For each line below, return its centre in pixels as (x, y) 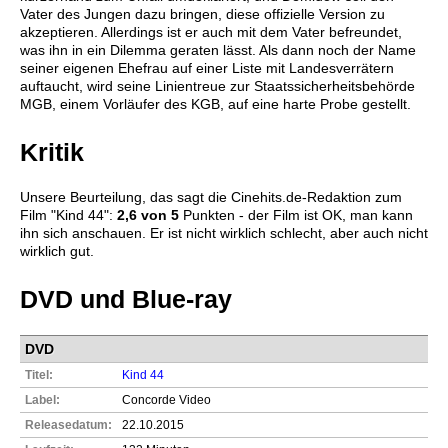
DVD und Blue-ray (126, 299)
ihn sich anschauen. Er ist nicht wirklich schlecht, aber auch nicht (224, 233)
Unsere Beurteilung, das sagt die (125, 197)
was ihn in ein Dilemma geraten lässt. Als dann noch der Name (218, 50)
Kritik (52, 152)
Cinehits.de (266, 197)
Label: (42, 399)
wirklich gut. (57, 251)
